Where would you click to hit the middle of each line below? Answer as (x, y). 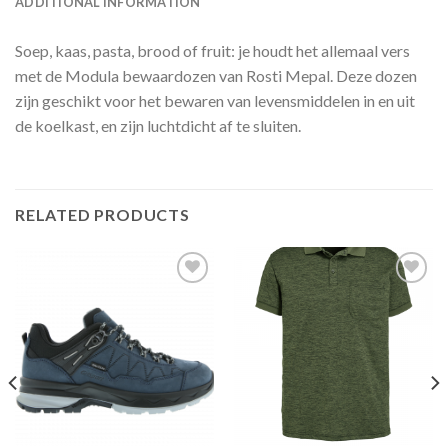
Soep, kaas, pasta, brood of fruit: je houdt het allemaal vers (212, 50)
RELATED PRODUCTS (102, 214)
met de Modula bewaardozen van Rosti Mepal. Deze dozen (216, 75)
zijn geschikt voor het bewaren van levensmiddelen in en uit (215, 100)
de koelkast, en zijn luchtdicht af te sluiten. (158, 125)
